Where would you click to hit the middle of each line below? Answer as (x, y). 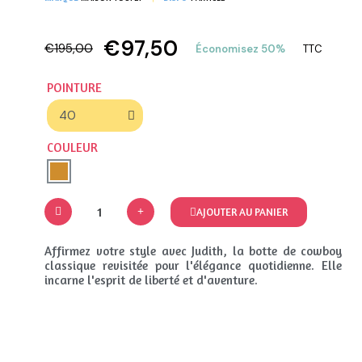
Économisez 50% (240, 49)
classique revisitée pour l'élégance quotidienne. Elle (193, 266)
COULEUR (72, 148)
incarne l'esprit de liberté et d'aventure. (151, 280)
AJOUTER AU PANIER (242, 211)
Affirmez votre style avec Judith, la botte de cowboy (193, 251)
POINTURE (74, 88)
